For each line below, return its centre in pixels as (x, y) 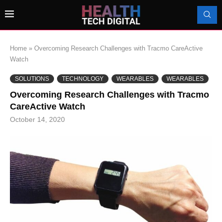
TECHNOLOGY (83, 79)
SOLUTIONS (32, 79)
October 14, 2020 (37, 119)
